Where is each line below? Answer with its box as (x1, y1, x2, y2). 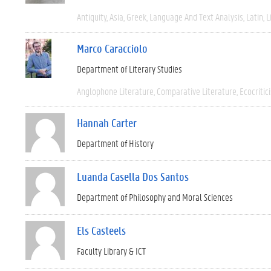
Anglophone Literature (77, 85, 154, 97)
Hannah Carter (77, 116, 137, 130)
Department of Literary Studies (77, 62, 182, 75)
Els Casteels (77, 223, 126, 238)
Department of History (77, 137, 154, 149)
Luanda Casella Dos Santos (77, 169, 189, 184)
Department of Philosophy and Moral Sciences (77, 191, 233, 203)
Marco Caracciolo (77, 41, 148, 56)
